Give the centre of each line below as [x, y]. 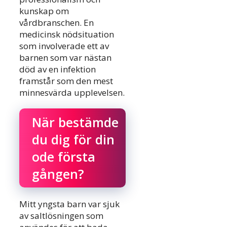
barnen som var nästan [65, 57]
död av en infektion [58, 69]
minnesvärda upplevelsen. [72, 92]
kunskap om [44, 11]
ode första [64, 157]
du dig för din [73, 140]
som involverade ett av [64, 46]
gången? [58, 174]
